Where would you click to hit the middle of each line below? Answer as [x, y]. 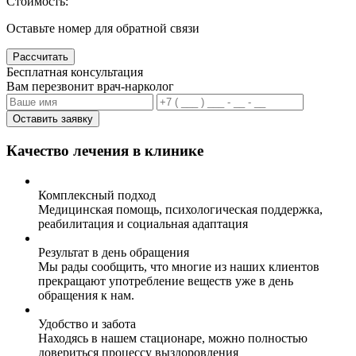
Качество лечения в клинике [105, 150]
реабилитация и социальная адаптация [143, 224]
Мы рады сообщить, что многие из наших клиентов [179, 267]
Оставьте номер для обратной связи [103, 28]
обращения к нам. [86, 296]
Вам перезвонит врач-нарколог [90, 86]
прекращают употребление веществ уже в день [166, 281]
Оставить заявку [53, 118]
